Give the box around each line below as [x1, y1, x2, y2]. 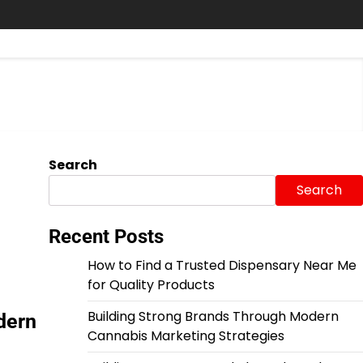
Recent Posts [48, 225, 164, 248]
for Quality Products [87, 275, 215, 294]
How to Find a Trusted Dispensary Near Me [87, 256, 357, 275]
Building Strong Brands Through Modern [87, 307, 339, 326]
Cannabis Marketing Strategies [87, 327, 284, 345]
